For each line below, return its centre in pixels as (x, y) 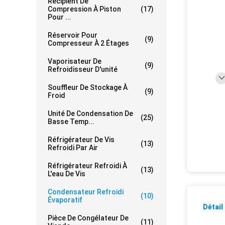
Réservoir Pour (73, 35)
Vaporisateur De (75, 62)
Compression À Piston (84, 9)
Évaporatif (65, 200)
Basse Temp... (71, 122)
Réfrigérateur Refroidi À (87, 166)
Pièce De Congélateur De (88, 218)
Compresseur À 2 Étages (88, 43)
